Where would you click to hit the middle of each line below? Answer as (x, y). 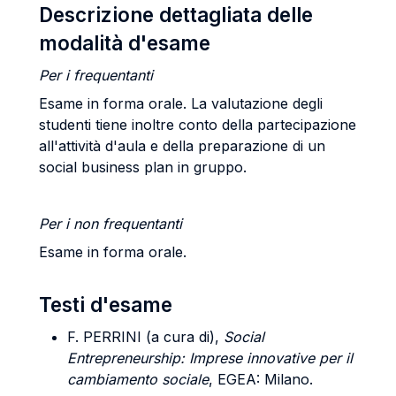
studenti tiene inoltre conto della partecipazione (198, 125)
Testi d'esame (106, 305)
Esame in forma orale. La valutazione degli (181, 103)
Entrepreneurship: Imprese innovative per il (210, 358)
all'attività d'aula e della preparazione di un (182, 146)
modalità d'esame (125, 43)
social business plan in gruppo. (143, 167)
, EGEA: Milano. (261, 379)
